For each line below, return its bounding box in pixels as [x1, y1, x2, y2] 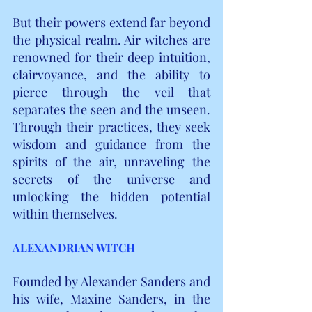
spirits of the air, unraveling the [13, 153, 210, 170]
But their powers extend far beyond [13, 13, 210, 31]
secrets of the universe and [13, 170, 210, 187]
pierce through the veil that [13, 83, 210, 100]
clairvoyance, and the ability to [13, 65, 210, 83]
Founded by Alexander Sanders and [13, 272, 210, 290]
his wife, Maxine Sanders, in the [13, 290, 210, 307]
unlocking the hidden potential [13, 187, 210, 205]
